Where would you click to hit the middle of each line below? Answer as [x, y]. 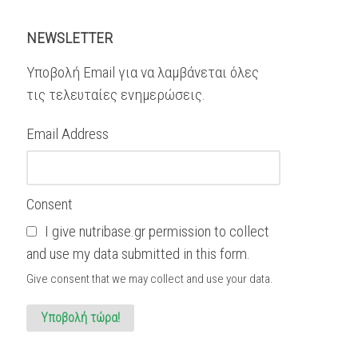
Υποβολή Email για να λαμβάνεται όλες [143, 72]
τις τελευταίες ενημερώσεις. [116, 94]
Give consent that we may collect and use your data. [150, 278]
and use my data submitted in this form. [139, 253]
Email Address [68, 133]
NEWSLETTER [70, 38]
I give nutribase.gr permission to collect [156, 231]
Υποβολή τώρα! [80, 318]
